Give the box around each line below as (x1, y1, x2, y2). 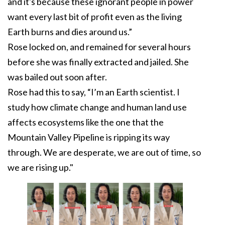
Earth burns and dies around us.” (8, 26, 132, 38)
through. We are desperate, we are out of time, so (8, 147, 201, 158)
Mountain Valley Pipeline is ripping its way (8, 132, 170, 143)
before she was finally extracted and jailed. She (8, 56, 189, 68)
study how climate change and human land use (8, 101, 187, 113)
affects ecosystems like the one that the (8, 117, 164, 128)
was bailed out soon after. (8, 71, 107, 83)
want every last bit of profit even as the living (8, 11, 182, 23)
